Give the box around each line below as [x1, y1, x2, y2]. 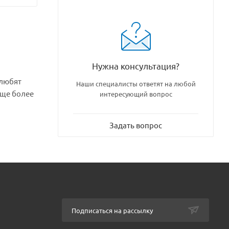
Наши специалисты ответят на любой [76, 79, 196, 88]
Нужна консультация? [92, 60, 179, 71]
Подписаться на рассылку [71, 206, 154, 215]
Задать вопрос [109, 120, 162, 130]
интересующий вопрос [99, 89, 172, 98]
